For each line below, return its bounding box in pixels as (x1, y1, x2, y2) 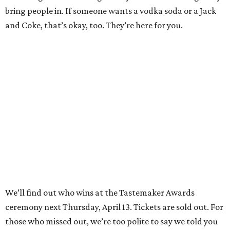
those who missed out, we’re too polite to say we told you (5, 216, 218, 227)
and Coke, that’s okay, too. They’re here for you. (5, 20, 183, 31)
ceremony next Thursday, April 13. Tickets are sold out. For (5, 202, 223, 213)
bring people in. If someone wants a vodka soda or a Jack (5, 6, 216, 16)
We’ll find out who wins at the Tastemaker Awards (5, 187, 195, 198)
